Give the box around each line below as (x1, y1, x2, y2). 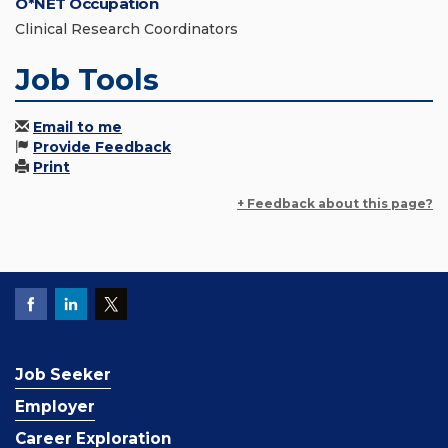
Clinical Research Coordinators (15, 20, 238, 39)
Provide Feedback (33, 138, 171, 157)
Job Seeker (15, 365, 111, 385)
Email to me (33, 118, 122, 137)
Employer (15, 397, 95, 417)
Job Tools (15, 62, 159, 98)
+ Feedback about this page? (237, 196, 433, 212)
